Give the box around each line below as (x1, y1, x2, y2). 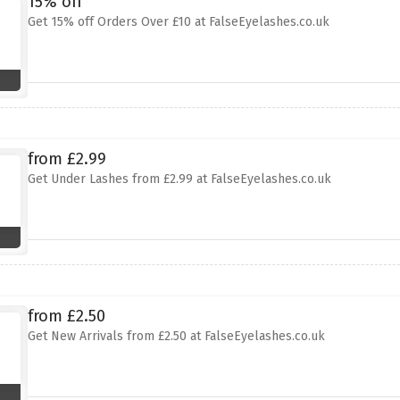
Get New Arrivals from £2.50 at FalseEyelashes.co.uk (27, 329, 325, 344)
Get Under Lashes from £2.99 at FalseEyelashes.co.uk (27, 171, 331, 187)
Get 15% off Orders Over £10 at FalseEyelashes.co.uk (27, 14, 329, 29)
